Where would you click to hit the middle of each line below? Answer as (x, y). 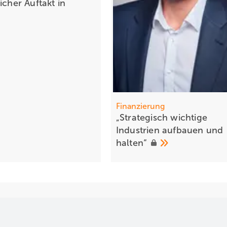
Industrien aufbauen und (169, 130)
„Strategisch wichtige (162, 117)
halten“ (133, 143)
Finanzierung (140, 106)
